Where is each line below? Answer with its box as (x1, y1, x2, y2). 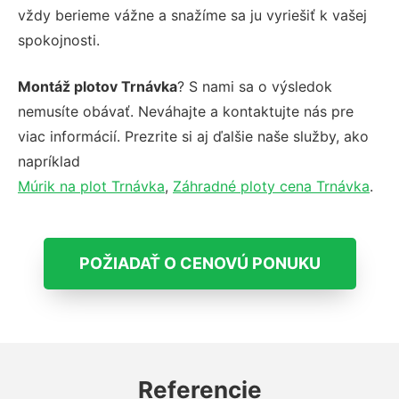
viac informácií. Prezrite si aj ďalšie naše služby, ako (18, 126, 369, 145)
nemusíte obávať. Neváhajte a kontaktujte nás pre (18, 102, 354, 120)
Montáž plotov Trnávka (18, 77, 177, 95)
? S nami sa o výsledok (177, 77, 332, 95)
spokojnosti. (18, 30, 100, 49)
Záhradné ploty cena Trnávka (173, 176, 370, 195)
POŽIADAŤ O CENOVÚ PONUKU (78, 253, 321, 273)
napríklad (18, 151, 80, 170)
